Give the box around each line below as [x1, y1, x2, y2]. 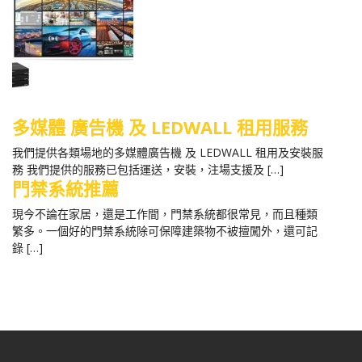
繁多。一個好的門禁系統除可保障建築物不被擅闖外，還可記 [12, 222, 318, 238]
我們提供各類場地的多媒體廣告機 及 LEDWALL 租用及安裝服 [12, 144, 323, 160]
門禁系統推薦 [12, 175, 119, 200]
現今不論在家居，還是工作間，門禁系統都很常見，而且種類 [12, 205, 318, 221]
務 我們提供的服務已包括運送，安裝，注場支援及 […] [12, 161, 284, 177]
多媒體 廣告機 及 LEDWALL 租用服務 [12, 114, 308, 139]
